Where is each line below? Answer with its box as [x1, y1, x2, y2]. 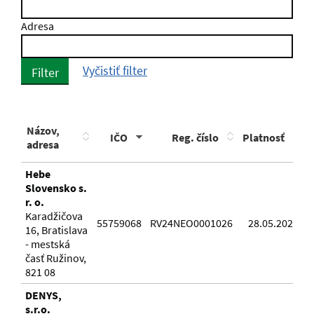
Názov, [27, 123, 60, 138]
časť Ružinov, [25, 251, 86, 266]
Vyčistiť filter [83, 62, 147, 79]
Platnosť [243, 130, 285, 145]
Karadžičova [25, 209, 83, 224]
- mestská [25, 237, 70, 252]
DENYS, [25, 288, 62, 303]
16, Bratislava [25, 223, 88, 238]
